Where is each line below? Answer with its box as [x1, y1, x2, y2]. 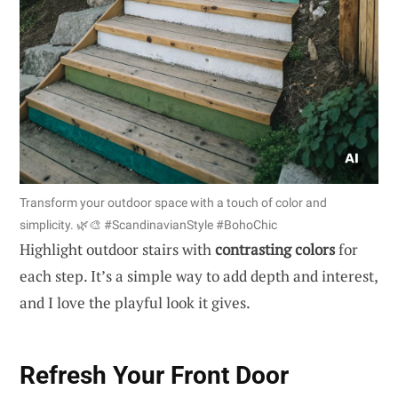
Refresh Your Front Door [20, 361, 289, 391]
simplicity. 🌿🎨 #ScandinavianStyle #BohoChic [20, 217, 277, 232]
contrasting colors [215, 238, 335, 259]
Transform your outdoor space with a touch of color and [20, 195, 327, 210]
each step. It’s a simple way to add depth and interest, [20, 265, 378, 286]
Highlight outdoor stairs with [20, 238, 215, 259]
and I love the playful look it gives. [20, 291, 251, 313]
